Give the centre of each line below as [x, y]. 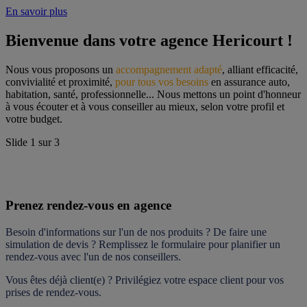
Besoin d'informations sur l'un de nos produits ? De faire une [136, 232]
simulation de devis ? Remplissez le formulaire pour [118, 245]
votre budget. [34, 119]
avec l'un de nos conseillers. [120, 257]
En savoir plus [36, 11]
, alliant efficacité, [260, 69]
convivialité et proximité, [60, 82]
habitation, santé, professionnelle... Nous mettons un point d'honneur [153, 94]
